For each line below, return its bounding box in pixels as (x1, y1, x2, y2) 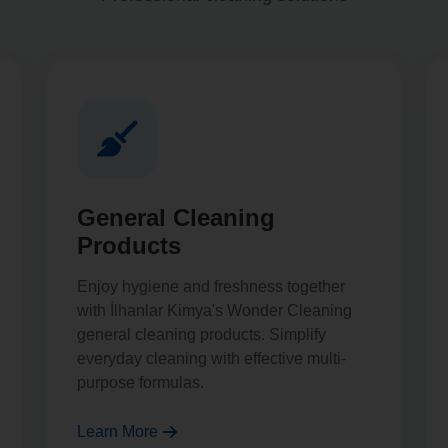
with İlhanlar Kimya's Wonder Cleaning (77, 302, 352, 319)
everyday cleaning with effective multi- (77, 350, 346, 367)
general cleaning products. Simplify (77, 326, 326, 343)
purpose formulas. (77, 374, 204, 391)
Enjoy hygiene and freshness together (77, 278, 345, 295)
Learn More (77, 423, 158, 440)
